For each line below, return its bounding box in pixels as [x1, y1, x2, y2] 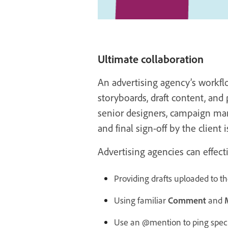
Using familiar [114, 194, 168, 207]
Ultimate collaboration [98, 52, 204, 67]
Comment [168, 194, 206, 207]
